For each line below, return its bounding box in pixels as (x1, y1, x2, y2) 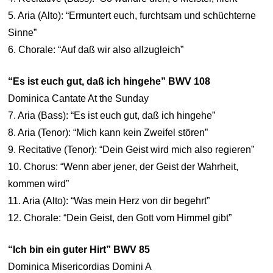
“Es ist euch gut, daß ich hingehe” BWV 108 (8, 76, 211, 87)
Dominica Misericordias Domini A (8, 261, 152, 272)
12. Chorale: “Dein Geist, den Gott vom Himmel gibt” (8, 213, 232, 223)
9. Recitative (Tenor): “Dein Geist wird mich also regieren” (8, 144, 255, 155)
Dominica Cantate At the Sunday (8, 93, 149, 104)
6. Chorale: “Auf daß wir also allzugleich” (8, 44, 184, 55)
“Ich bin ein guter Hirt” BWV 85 (8, 244, 151, 255)
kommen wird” (8, 179, 69, 189)
